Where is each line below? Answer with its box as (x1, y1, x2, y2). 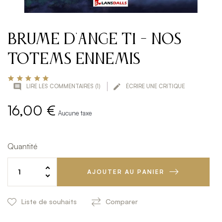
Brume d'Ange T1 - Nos (7, 33, 181, 47)
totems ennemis (7, 53, 140, 67)
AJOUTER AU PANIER (87, 168, 165, 175)
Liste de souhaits (21, 197, 77, 206)
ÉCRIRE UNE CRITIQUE (124, 82, 185, 90)
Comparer (106, 197, 138, 206)
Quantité (7, 141, 38, 151)
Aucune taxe (58, 109, 92, 117)
